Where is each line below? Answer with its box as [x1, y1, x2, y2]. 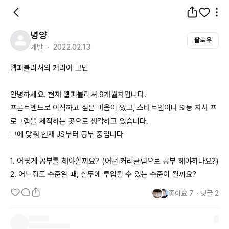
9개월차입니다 [99, 90, 145, 99]
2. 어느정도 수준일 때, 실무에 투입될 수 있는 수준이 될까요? [10, 170, 197, 179]
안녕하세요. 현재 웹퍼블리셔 [10, 90, 100, 99]
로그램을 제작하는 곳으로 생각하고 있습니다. [10, 117, 149, 126]
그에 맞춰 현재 [10, 130, 57, 139]
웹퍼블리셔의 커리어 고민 [10, 63, 88, 73]
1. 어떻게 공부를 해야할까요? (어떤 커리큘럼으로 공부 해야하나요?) [10, 156, 219, 166]
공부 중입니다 [78, 130, 124, 139]
